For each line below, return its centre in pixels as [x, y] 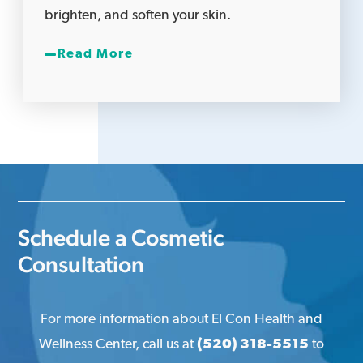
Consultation [81, 264]
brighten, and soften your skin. [138, 15]
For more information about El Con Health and [181, 319]
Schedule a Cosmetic [121, 237]
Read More [95, 54]
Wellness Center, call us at [118, 344]
